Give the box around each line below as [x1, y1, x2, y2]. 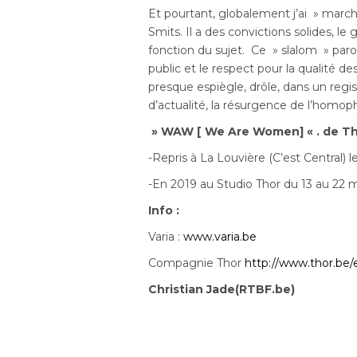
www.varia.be [183, 229, 257, 244]
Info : [148, 202, 183, 218]
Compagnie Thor [148, 255, 245, 270]
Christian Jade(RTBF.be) [148, 281, 296, 296]
